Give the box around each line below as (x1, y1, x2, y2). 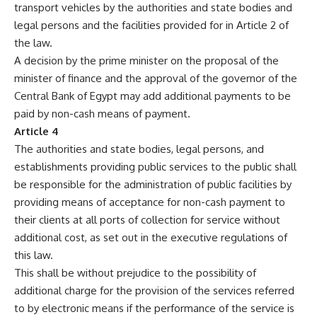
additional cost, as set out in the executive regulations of (14, 231, 287, 245)
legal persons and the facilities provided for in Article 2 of (14, 18, 289, 33)
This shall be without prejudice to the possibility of (14, 266, 256, 280)
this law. (14, 248, 53, 263)
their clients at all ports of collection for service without (14, 213, 280, 227)
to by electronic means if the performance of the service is (14, 301, 294, 316)
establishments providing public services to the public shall (14, 160, 296, 174)
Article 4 (14, 125, 59, 139)
